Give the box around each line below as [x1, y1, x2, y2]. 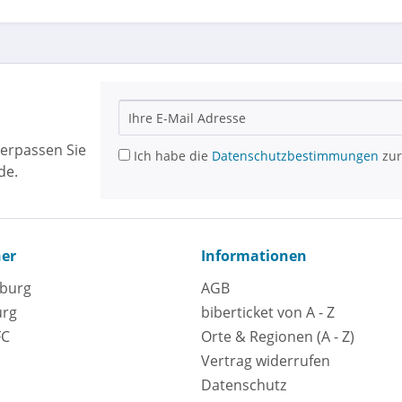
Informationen [201, 245, 307, 266]
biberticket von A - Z [201, 301, 335, 322]
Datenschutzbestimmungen [212, 146, 379, 164]
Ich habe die [130, 146, 212, 164]
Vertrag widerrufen [201, 350, 330, 371]
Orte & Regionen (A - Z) [201, 326, 354, 346]
